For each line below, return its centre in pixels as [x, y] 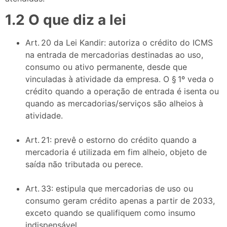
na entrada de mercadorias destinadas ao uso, [114, 55]
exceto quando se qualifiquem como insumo [110, 213]
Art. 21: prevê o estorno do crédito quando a [111, 140]
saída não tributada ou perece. [84, 164]
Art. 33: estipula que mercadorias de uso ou [109, 189]
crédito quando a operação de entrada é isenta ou [122, 91]
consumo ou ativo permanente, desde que [106, 67]
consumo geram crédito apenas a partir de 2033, [120, 201]
